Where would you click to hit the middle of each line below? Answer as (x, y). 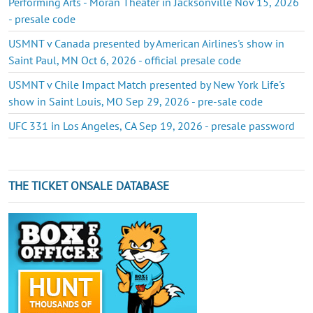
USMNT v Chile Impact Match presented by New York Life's (147, 84)
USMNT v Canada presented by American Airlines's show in (146, 43)
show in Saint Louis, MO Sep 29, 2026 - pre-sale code (136, 101)
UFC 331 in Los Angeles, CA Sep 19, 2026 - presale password (152, 125)
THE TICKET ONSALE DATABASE (89, 185)
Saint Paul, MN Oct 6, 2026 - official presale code (125, 60)
